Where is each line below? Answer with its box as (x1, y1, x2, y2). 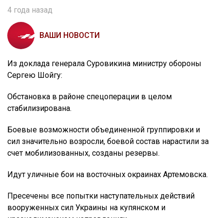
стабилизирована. (7, 104, 72, 113)
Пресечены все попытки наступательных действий (7, 191, 195, 201)
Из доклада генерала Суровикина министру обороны (7, 59, 201, 69)
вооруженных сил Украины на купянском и (7, 203, 165, 213)
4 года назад (7, 5, 53, 15)
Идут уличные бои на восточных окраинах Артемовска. (7, 170, 208, 180)
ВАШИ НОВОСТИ (39, 31, 100, 40)
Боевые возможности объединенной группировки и (7, 125, 200, 135)
